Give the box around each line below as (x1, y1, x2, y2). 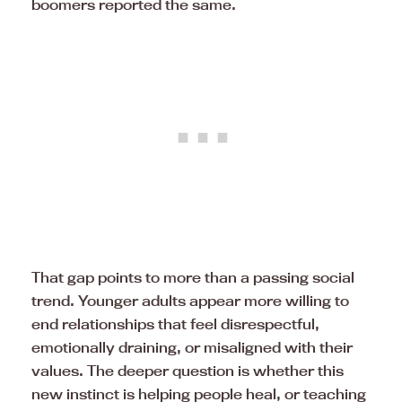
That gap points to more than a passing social (31, 267, 354, 286)
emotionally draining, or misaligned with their (31, 337, 353, 356)
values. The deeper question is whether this (31, 361, 344, 380)
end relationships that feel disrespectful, (31, 314, 319, 333)
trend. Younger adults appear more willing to (31, 291, 349, 310)
